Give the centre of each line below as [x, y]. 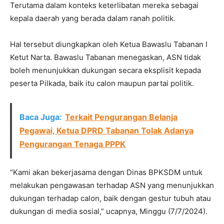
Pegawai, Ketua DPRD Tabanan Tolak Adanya [106, 130]
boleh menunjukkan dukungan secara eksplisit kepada [105, 70]
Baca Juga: [41, 117]
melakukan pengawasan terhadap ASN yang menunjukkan [112, 185]
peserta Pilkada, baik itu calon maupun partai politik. [102, 83]
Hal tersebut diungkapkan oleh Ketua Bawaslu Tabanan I [109, 44]
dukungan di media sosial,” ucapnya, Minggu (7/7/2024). [109, 211]
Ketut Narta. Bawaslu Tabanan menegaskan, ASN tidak [105, 57]
